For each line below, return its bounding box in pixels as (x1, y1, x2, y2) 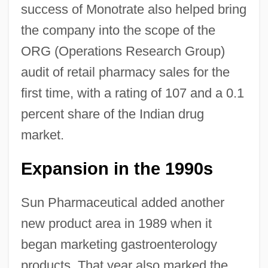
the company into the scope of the (20, 22, 215, 38)
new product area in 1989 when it (20, 215, 212, 231)
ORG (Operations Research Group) (20, 43, 225, 59)
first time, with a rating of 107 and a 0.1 (20, 85, 244, 100)
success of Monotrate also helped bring (20, 1, 246, 17)
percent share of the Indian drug (20, 106, 204, 121)
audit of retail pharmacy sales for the (20, 64, 230, 80)
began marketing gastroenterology (20, 236, 217, 252)
